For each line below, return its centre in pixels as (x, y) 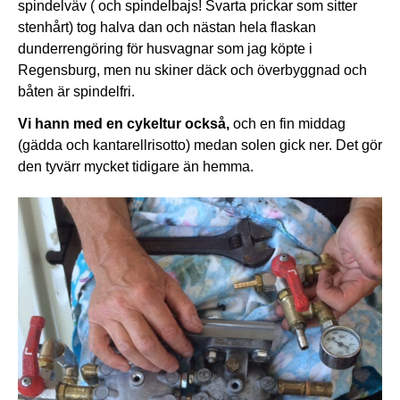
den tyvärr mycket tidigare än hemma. (136, 167)
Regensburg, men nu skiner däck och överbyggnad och (192, 71)
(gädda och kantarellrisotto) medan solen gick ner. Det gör (200, 146)
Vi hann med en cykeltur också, (124, 124)
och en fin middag (287, 124)
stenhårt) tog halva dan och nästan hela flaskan (167, 28)
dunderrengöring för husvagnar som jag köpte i (165, 49)
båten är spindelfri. (76, 92)
